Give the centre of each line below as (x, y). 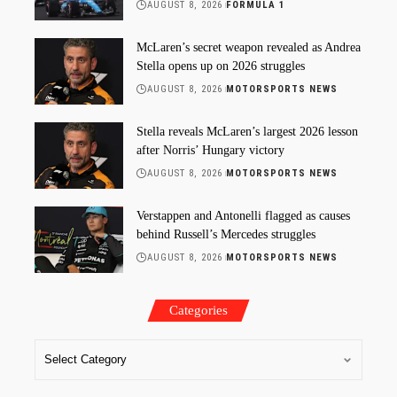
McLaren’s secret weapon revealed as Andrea (249, 47)
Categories (198, 310)
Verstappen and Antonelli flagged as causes (243, 215)
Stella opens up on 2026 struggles (221, 66)
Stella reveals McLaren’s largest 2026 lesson (247, 131)
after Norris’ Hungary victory (210, 150)
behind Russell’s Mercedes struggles (226, 234)
